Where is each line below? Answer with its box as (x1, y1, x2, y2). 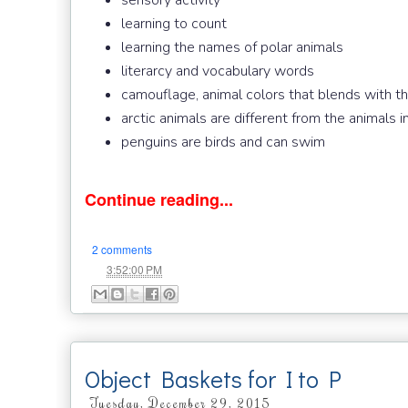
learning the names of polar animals (121, 37, 343, 58)
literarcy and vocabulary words (121, 61, 314, 82)
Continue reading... (85, 188, 233, 212)
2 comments (92, 241, 152, 258)
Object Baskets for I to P (85, 363, 342, 395)
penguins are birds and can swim (121, 132, 325, 153)
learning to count (121, 14, 227, 35)
